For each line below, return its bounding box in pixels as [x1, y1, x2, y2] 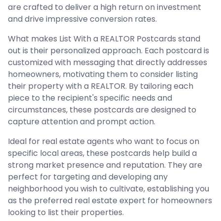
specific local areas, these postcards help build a [8, 147, 197, 159]
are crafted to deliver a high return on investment [8, 1, 201, 13]
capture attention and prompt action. [8, 116, 155, 127]
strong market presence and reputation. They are [8, 159, 202, 171]
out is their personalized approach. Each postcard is [8, 45, 209, 56]
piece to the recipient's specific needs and [8, 92, 172, 104]
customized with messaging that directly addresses [8, 57, 207, 68]
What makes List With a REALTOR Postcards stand [8, 33, 200, 44]
